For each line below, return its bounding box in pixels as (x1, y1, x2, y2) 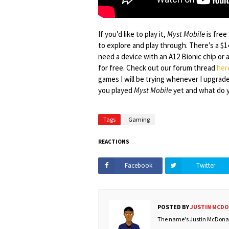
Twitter (196, 161, 215, 170)
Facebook (125, 161, 152, 170)
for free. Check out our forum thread (98, 63, 217, 73)
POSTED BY (157, 203, 189, 211)
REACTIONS (98, 138, 129, 145)
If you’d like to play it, (98, 29, 167, 39)
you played (98, 85, 134, 95)
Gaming (128, 116, 150, 123)
